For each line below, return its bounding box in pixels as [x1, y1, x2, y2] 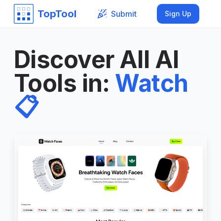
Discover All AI [14, 45, 179, 74]
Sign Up [165, 9, 191, 18]
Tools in [14, 69, 103, 98]
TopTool [37, 8, 76, 20]
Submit [110, 8, 137, 19]
